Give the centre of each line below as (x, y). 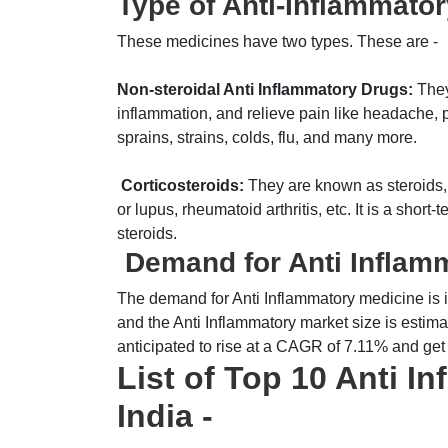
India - (165, 416)
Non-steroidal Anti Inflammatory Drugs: (265, 90)
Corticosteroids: (180, 186)
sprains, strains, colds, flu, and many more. (267, 138)
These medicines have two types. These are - (277, 42)
